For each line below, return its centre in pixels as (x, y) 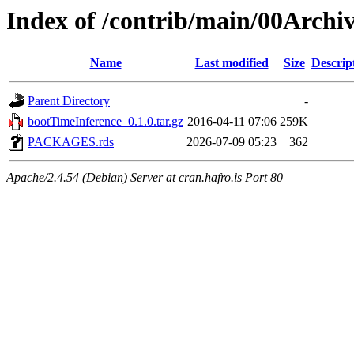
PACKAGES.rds (71, 142)
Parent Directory (69, 101)
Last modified (232, 63)
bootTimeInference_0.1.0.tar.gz (105, 122)
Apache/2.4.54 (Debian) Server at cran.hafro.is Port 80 (145, 178)
